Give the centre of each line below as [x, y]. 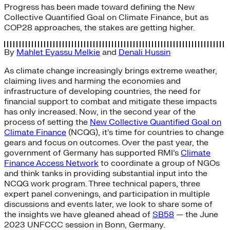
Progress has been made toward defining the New [99, 7]
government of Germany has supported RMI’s [92, 153]
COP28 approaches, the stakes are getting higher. [99, 27]
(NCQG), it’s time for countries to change [145, 132]
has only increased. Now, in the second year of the [100, 112]
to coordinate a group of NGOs [159, 163]
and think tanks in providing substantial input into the [106, 173]
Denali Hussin [145, 52]
